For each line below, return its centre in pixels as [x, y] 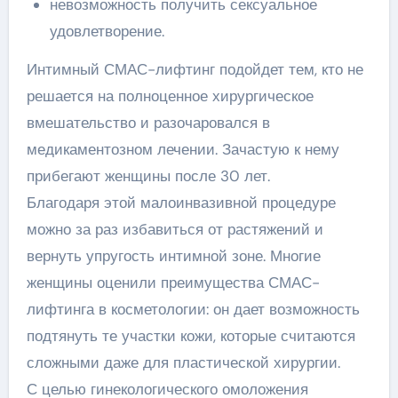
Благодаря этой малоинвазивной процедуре [181, 202]
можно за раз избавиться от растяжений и [175, 229]
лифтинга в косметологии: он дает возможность [193, 309]
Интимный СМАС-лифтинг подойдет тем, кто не [195, 69]
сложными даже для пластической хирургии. [183, 362]
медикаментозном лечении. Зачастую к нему [183, 149]
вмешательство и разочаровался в [148, 122]
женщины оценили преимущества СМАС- [173, 282]
